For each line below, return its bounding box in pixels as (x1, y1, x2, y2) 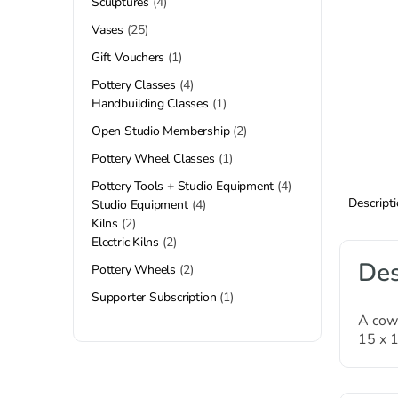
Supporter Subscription (92, 289, 217, 306)
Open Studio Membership (92, 123, 230, 139)
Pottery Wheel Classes (92, 150, 215, 167)
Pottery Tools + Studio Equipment (92, 178, 275, 195)
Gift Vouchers (92, 49, 165, 66)
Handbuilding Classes (92, 95, 209, 112)
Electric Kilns (92, 234, 160, 251)
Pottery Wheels (92, 261, 177, 278)
